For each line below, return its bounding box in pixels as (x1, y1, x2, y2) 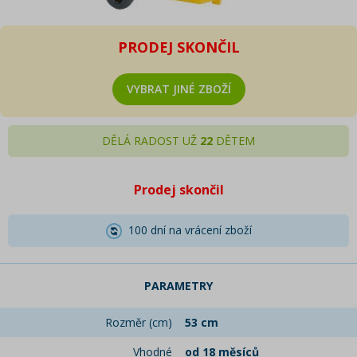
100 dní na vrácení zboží (121, 222, 252, 237)
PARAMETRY (144, 278, 213, 294)
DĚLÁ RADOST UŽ (102, 133, 200, 148)
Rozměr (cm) (105, 315, 172, 331)
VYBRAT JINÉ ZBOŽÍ (126, 81, 231, 96)
